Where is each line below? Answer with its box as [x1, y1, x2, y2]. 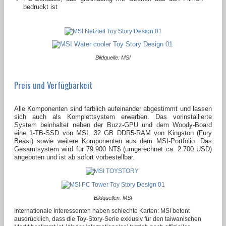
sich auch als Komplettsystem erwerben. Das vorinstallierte [14, 113, 212, 121]
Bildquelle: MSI [95, 54, 131, 61]
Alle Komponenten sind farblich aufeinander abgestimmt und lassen [14, 105, 212, 113]
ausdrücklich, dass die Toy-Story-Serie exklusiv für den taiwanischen [14, 215, 201, 223]
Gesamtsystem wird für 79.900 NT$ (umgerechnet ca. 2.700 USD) [14, 145, 212, 153]
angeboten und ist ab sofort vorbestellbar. [14, 153, 137, 161]
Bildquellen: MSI [94, 195, 132, 201]
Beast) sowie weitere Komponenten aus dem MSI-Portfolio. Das [14, 137, 212, 145]
